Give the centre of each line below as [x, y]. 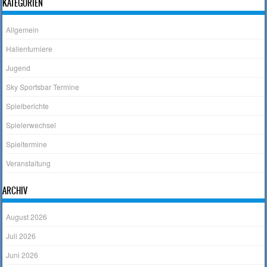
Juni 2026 [22, 255]
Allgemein [23, 29]
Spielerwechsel [31, 125]
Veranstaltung [29, 163]
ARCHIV [15, 190]
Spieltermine [27, 144]
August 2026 [27, 217]
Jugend [18, 67]
